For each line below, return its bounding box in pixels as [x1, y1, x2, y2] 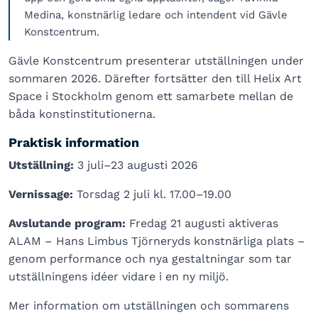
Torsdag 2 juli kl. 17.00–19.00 [73, 187, 231, 201]
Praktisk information [9, 134, 139, 150]
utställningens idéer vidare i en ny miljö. [9, 269, 229, 283]
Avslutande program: [9, 216, 126, 230]
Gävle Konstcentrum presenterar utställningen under [9, 53, 304, 67]
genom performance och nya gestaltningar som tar [9, 251, 292, 265]
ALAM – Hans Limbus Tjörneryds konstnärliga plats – [9, 234, 305, 248]
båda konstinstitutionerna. [9, 106, 155, 121]
